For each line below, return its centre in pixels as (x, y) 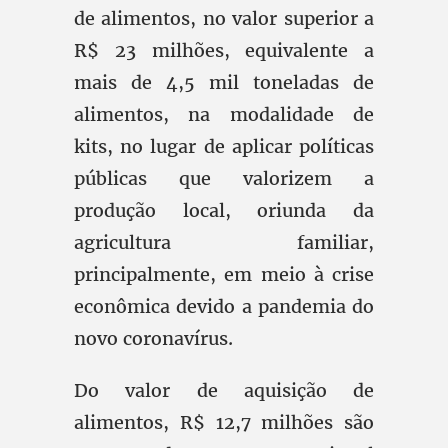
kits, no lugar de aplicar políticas (224, 146)
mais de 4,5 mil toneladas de (224, 82)
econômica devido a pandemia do (224, 306)
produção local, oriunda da (224, 210)
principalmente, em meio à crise (224, 274)
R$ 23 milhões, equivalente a (224, 50)
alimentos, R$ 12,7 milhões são (224, 422)
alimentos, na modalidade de (224, 114)
